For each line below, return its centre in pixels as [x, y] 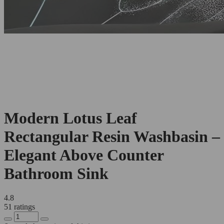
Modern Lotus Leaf [70, 118]
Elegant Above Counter [84, 155]
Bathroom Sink [56, 174]
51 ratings [19, 207]
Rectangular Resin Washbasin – [112, 137]
